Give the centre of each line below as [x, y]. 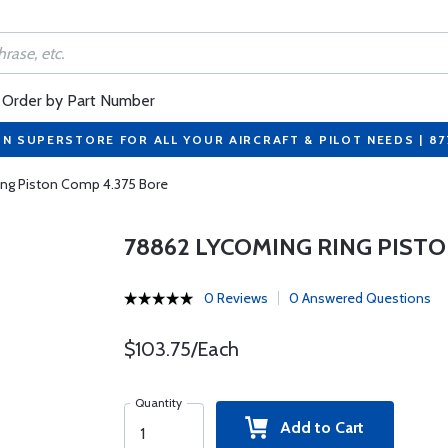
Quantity [158, 402]
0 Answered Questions [359, 298]
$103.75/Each [181, 349]
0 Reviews [235, 298]
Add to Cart [316, 427]
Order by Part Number [78, 100]
